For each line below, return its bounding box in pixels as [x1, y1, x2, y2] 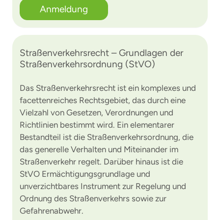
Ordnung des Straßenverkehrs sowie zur [20, 193, 166, 203]
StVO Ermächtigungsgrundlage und [20, 169, 150, 179]
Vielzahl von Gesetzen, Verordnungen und [20, 108, 173, 117]
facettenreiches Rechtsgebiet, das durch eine [20, 95, 186, 105]
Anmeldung [40, 3, 88, 15]
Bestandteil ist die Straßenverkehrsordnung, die [20, 132, 193, 142]
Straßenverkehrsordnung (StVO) [20, 58, 155, 70]
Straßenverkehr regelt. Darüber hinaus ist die [20, 157, 183, 166]
